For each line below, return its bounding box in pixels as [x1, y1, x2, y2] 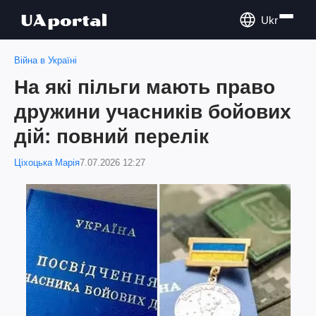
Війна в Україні [14, 55, 77, 66]
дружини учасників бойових [14, 101, 291, 123]
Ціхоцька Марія [14, 157, 80, 168]
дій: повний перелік [14, 126, 209, 147]
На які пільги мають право [14, 76, 275, 98]
